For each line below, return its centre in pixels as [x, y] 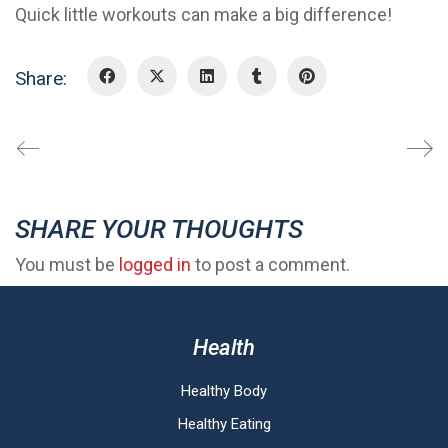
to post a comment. [270, 264]
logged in [155, 264]
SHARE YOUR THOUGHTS [159, 229]
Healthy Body [224, 391]
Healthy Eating [224, 424]
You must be [67, 264]
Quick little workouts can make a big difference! [203, 14]
